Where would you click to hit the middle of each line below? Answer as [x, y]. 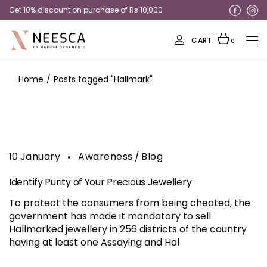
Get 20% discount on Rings [58, 30]
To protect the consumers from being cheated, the [130, 203]
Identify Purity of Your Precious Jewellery [100, 182]
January [40, 156]
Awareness [105, 156]
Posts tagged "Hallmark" [103, 79]
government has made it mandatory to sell [110, 216]
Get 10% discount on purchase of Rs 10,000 [86, 10]
